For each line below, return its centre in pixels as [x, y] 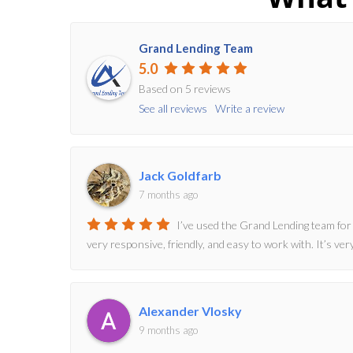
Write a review [250, 108]
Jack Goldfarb [180, 175]
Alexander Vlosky [190, 310]
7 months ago [168, 194]
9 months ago [168, 330]
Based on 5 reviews [185, 88]
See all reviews [173, 108]
